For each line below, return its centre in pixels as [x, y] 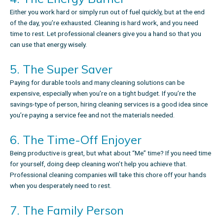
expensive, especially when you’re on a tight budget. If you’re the [103, 93]
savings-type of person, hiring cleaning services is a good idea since [109, 104]
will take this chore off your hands [157, 174]
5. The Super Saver [61, 69]
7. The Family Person [67, 210]
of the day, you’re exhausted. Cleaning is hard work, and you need [104, 22]
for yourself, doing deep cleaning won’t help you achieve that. [98, 164]
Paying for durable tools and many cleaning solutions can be [97, 82]
